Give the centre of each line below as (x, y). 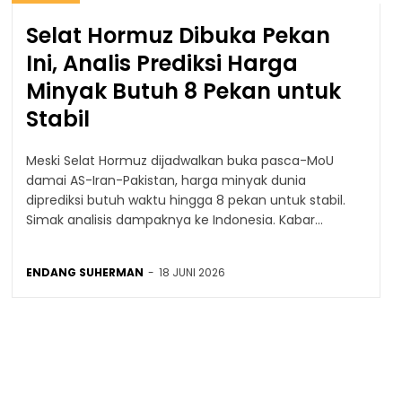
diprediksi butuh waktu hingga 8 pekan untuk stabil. (185, 200)
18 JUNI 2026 (192, 272)
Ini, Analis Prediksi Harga (162, 63)
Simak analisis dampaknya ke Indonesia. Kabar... (174, 219)
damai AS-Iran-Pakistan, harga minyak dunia (166, 180)
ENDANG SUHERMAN (84, 272)
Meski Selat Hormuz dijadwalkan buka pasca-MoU (179, 160)
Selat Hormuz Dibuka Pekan (178, 35)
